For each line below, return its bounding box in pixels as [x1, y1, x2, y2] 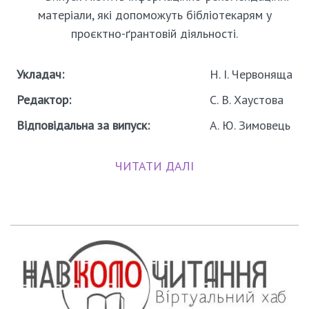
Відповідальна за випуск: [17, 117, 150, 133]
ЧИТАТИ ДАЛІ [115, 158, 194, 174]
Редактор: [17, 92, 71, 108]
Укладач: [17, 66, 64, 82]
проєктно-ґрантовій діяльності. [71, 26, 238, 41]
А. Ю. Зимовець [210, 117, 290, 133]
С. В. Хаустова [210, 92, 283, 108]
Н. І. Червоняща [210, 66, 292, 82]
